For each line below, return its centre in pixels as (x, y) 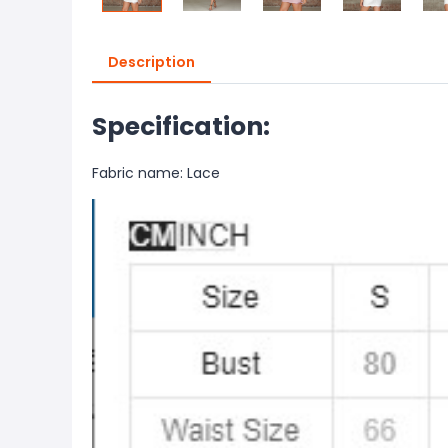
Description (151, 62)
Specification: (181, 126)
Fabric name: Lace (156, 173)
